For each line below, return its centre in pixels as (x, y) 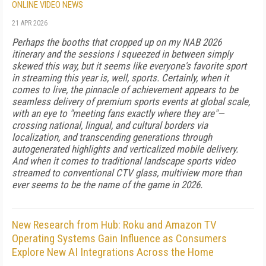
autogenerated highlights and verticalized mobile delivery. (125, 149)
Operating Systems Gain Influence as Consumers (119, 238)
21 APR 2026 (30, 23)
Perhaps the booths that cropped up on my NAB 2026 (117, 42)
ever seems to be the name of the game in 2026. (107, 185)
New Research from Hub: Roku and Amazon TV (114, 225)
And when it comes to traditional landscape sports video (124, 161)
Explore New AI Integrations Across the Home (113, 252)
